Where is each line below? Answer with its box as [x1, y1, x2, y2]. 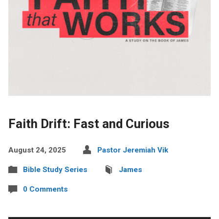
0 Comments [22, 184, 68, 194]
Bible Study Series [22, 165, 88, 174]
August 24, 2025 [8, 145, 66, 154]
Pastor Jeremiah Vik [97, 145, 168, 154]
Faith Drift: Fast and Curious [8, 116, 170, 131]
